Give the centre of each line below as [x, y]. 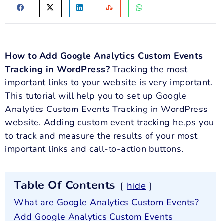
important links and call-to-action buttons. [94, 149]
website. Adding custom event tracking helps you [110, 123]
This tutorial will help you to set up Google [96, 96]
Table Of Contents [65, 185]
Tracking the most [148, 69]
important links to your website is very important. [109, 83]
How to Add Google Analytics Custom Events [104, 56]
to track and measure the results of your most [101, 136]
